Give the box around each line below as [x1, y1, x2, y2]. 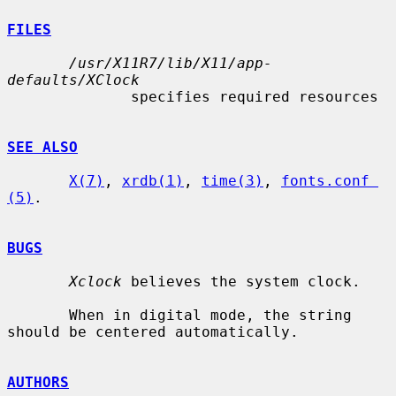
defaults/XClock [7, 71, 140, 88]
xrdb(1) [122, 171, 184, 189]
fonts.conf [281, 171, 369, 189]
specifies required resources [7, 88, 131, 105]
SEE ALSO [7, 138, 78, 156]
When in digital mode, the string [7, 306, 69, 324]
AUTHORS [7, 373, 69, 391]
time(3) [202, 171, 263, 189]
